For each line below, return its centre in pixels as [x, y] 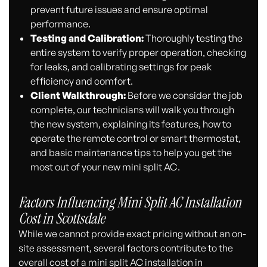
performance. [60, 24]
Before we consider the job [184, 95]
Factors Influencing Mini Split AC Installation [130, 202]
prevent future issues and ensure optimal [119, 9]
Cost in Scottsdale [62, 218]
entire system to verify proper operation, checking [138, 52]
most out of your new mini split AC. [105, 167]
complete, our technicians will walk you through [132, 109]
